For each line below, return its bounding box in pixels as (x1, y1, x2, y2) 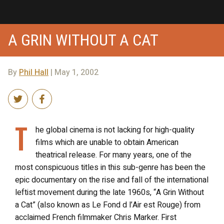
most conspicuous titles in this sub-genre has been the (15, 161, 205, 173)
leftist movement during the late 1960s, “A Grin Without (15, 186, 204, 198)
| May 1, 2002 (48, 66, 98, 78)
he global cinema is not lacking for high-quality (35, 123, 194, 136)
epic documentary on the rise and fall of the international (15, 173, 208, 186)
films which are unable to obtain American (35, 136, 178, 148)
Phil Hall (19, 66, 48, 78)
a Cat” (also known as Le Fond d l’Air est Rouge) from (15, 198, 200, 211)
